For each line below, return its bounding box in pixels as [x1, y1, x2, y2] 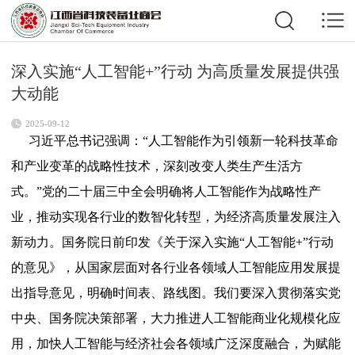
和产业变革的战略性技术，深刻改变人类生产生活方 [11, 159, 303, 174]
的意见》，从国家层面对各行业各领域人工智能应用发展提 [11, 261, 342, 275]
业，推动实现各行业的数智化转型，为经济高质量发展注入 [11, 210, 342, 224]
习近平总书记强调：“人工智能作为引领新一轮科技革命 [28, 134, 338, 148]
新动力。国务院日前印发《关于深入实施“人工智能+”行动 [11, 235, 334, 250]
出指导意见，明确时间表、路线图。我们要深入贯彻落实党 [11, 286, 342, 300]
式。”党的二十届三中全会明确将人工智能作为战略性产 [11, 185, 322, 199]
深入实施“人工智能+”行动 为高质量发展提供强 [11, 63, 340, 81]
